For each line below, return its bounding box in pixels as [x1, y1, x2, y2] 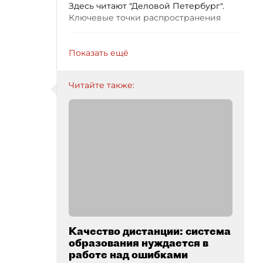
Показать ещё [69, 48, 129, 58]
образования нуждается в [69, 236, 208, 249]
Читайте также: [69, 80, 134, 90]
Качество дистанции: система [69, 224, 231, 238]
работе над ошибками [69, 248, 188, 261]
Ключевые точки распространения [69, 12, 221, 23]
